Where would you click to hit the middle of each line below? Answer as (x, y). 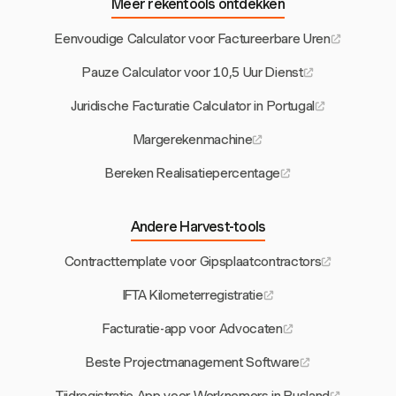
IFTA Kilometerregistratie (193, 295)
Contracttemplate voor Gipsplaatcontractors (193, 261)
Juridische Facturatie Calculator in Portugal (193, 106)
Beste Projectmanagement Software (193, 362)
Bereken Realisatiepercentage (193, 173)
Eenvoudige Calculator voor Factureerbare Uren (193, 38)
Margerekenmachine (193, 139)
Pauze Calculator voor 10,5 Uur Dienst (193, 72)
